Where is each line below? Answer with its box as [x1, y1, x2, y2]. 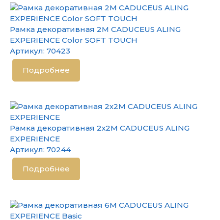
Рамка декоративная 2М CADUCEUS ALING [10, 25, 181, 34]
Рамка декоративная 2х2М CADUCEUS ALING [10, 123, 190, 133]
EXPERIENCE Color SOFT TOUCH [10, 35, 137, 45]
